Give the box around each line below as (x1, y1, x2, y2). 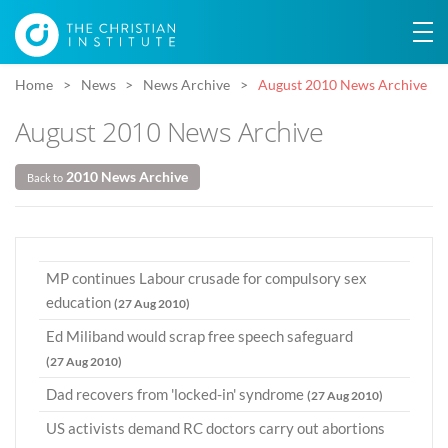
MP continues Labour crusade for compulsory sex (46, 269, 367, 288)
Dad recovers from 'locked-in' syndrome (46, 385, 307, 404)
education (46, 293, 114, 312)
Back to (26, 170, 63, 184)
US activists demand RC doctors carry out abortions (46, 419, 385, 438)
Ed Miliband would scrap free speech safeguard (46, 327, 353, 346)
